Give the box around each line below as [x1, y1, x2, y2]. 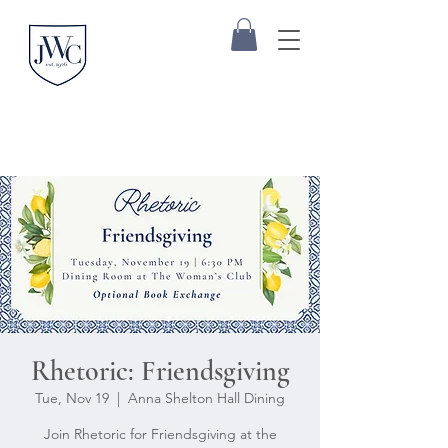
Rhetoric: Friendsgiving [30, 354, 290, 389]
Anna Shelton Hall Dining [128, 389, 285, 408]
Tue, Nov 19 [35, 389, 109, 408]
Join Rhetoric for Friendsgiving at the [43, 425, 277, 444]
